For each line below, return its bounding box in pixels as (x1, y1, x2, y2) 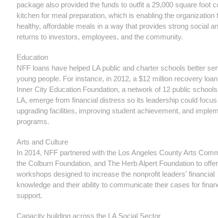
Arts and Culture (17, 138, 68, 146)
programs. (17, 117, 51, 126)
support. (17, 191, 42, 200)
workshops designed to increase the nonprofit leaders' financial (17, 170, 215, 178)
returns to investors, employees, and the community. (17, 33, 183, 41)
